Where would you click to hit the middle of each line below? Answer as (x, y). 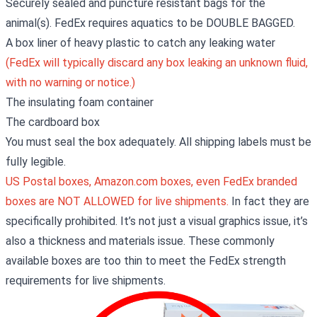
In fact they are (269, 201)
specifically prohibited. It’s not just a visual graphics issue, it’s (157, 221)
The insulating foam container (80, 102)
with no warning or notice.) (70, 82)
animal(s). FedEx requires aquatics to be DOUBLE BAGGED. (150, 23)
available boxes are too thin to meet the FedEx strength (146, 260)
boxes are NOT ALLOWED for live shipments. (117, 201)
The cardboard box (53, 122)
